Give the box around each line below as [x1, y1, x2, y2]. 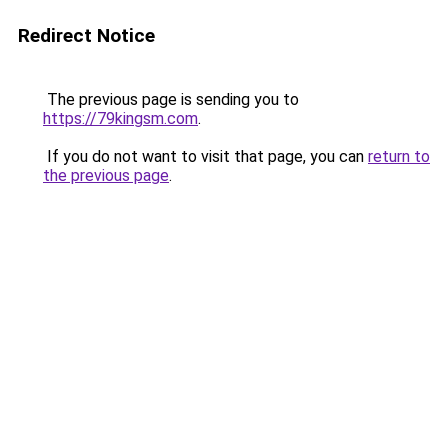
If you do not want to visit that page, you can [43, 147, 368, 166]
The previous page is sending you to [43, 90, 299, 109]
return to [368, 147, 430, 166]
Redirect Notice [18, 24, 155, 47]
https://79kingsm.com [43, 109, 198, 128]
